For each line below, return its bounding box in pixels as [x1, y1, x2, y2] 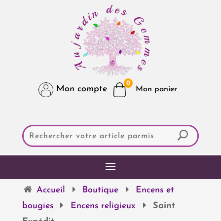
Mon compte [53, 84, 108, 94]
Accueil [36, 185, 65, 195]
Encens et [136, 185, 175, 195]
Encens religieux [70, 201, 136, 211]
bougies [22, 201, 53, 211]
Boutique [82, 185, 119, 195]
